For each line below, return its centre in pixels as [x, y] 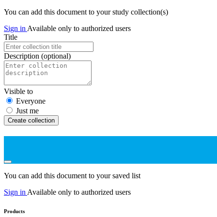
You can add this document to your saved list [72, 175]
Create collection [31, 121]
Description [23, 56]
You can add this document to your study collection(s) [86, 12]
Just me [27, 111]
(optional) [56, 56]
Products [14, 211]
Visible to [18, 92]
